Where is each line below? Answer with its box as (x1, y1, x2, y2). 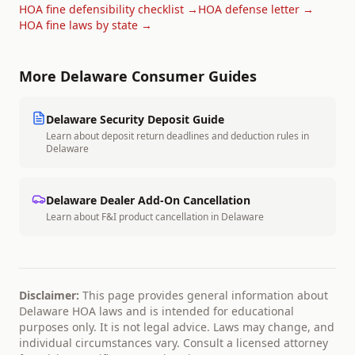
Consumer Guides (128, 67, 257, 86)
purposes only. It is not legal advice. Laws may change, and (19, 319, 334, 334)
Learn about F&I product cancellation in (46, 210, 221, 223)
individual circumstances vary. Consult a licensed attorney (19, 335, 328, 350)
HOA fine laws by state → (19, 17, 152, 32)
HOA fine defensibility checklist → (19, 2, 198, 17)
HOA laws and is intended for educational (69, 303, 294, 319)
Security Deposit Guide (97, 112, 224, 127)
